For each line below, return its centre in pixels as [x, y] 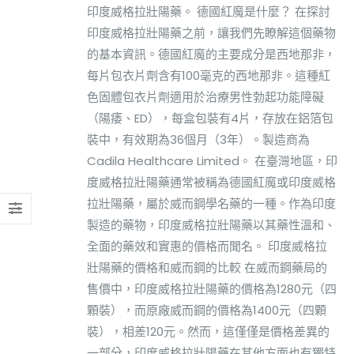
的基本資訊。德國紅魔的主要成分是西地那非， [211, 54]
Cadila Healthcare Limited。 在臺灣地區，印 [212, 160]
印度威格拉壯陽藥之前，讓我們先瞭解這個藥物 [211, 32]
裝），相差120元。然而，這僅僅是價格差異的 [208, 331]
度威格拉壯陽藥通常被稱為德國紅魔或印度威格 [211, 182]
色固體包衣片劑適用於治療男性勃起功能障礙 [205, 96]
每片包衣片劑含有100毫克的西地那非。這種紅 [209, 75]
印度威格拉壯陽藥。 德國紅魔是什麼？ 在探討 [209, 11]
